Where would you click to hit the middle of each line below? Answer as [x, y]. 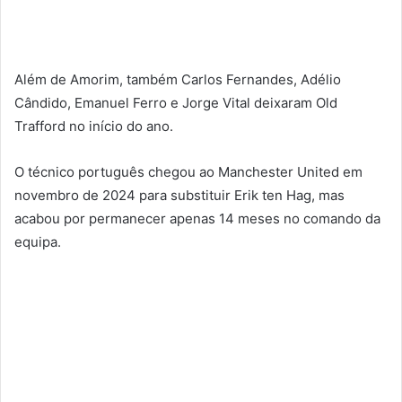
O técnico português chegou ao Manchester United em [188, 171]
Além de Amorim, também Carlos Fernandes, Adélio [178, 79]
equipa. [38, 241]
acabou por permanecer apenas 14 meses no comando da [197, 218]
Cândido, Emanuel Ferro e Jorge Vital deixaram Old [176, 102]
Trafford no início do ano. [94, 126]
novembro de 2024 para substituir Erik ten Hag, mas [179, 195]
